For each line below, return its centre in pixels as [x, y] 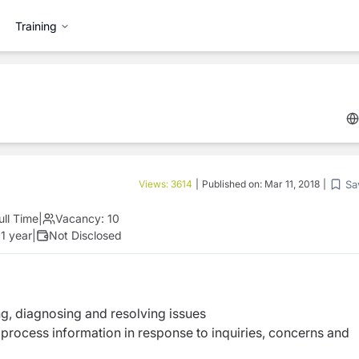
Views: [155, 184]
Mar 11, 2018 [292, 184]
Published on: [233, 184]
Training [36, 26]
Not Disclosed [85, 235]
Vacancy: [80, 218]
